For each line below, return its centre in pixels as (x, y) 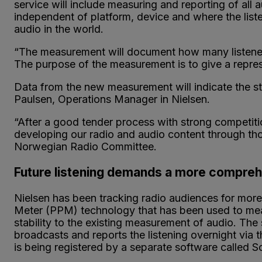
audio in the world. (59, 29)
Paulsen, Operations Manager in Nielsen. (112, 99)
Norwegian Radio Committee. (85, 146)
